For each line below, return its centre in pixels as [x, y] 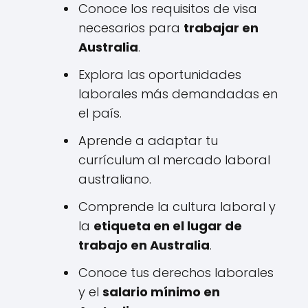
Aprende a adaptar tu [148, 140]
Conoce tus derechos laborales [176, 272]
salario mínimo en [161, 291]
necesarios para [131, 27]
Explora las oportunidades [160, 74]
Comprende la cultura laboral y [177, 206]
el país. [100, 113]
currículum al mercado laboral [174, 159]
